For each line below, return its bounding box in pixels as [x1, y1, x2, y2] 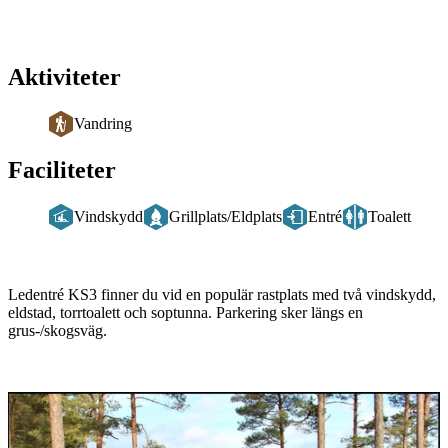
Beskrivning [7, 268, 131, 295]
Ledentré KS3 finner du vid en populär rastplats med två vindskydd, [8, 285, 436, 303]
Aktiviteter [8, 64, 121, 91]
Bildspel [7, 374, 90, 401]
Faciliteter [8, 157, 116, 184]
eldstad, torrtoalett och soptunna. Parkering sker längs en [8, 303, 363, 321]
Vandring [74, 115, 132, 133]
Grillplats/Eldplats [169, 207, 282, 225]
